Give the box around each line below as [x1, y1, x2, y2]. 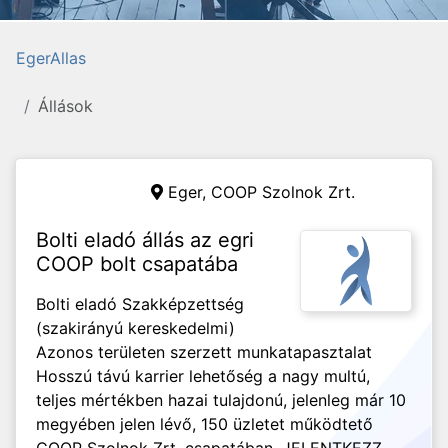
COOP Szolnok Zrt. [211, 182, 355, 202]
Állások [38, 96, 93, 116]
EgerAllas [16, 48, 86, 68]
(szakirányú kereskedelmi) [36, 318, 235, 338]
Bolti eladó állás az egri [36, 228, 254, 252]
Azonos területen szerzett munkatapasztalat [36, 342, 372, 362]
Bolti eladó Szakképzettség [36, 294, 244, 314]
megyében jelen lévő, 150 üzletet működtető [36, 414, 373, 434]
